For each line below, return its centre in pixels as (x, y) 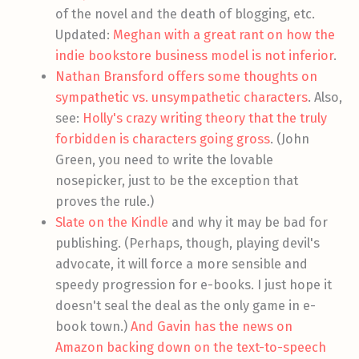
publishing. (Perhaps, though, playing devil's (188, 244)
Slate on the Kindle (112, 223)
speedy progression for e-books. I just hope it (194, 285)
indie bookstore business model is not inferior (195, 56)
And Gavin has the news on (212, 327)
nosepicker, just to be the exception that (177, 181)
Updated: (85, 35)
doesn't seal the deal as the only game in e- (186, 306)
